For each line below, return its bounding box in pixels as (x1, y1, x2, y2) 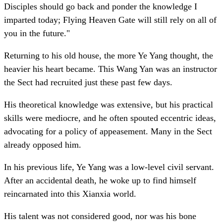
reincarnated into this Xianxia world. (4, 189, 136, 199)
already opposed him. (4, 140, 81, 150)
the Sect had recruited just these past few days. (4, 77, 172, 88)
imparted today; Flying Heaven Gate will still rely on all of (4, 15, 217, 25)
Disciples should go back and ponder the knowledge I (4, 1, 197, 12)
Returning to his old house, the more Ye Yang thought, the (4, 51, 213, 61)
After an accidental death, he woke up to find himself (4, 175, 196, 186)
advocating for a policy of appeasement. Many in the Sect (4, 126, 212, 137)
